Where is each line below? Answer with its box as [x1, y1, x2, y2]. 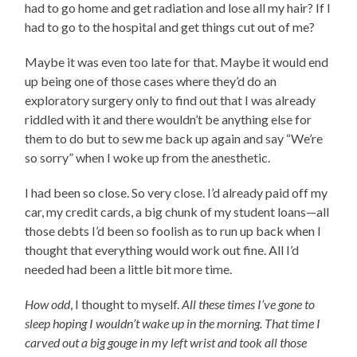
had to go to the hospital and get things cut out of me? [25, 18, 318, 34]
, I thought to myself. [70, 296, 182, 312]
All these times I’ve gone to [182, 296, 316, 312]
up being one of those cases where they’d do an [25, 73, 277, 88]
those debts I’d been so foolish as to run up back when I [25, 222, 322, 238]
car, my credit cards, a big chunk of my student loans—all [25, 203, 330, 219]
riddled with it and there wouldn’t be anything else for [25, 111, 312, 127]
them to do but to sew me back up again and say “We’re [25, 130, 324, 146]
